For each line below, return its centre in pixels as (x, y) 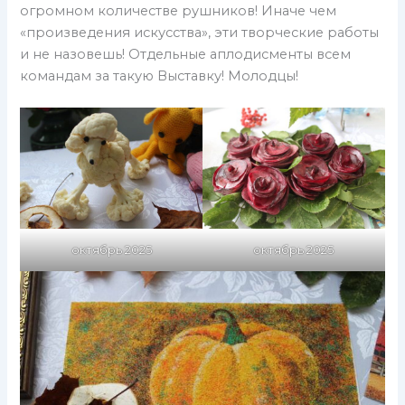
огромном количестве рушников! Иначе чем (179, 10)
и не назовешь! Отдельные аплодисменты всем (186, 54)
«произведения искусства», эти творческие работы (200, 32)
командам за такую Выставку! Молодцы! (160, 75)
